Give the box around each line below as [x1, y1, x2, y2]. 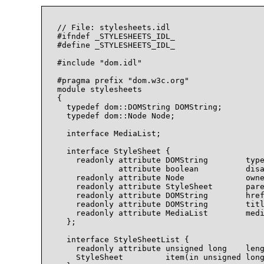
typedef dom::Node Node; [57, 111, 175, 121]
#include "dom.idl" [57, 58, 142, 68]
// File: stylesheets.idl [57, 23, 170, 32]
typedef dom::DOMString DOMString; [57, 103, 222, 112]
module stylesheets [57, 85, 142, 94]
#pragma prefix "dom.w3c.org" [57, 76, 189, 85]
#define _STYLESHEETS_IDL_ [57, 41, 175, 50]
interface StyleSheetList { [57, 235, 189, 245]
